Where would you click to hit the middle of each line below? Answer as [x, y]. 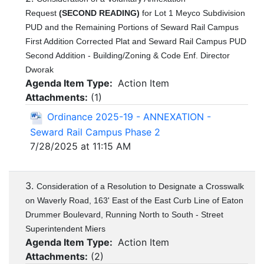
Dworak [39, 70]
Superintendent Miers [65, 229]
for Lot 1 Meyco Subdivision [192, 13]
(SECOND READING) [99, 13]
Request [42, 13]
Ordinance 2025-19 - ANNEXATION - [129, 117]
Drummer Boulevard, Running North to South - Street [124, 215]
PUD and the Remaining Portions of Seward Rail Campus [132, 27]
